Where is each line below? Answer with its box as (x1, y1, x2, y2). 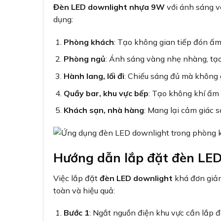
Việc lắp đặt (53, 173, 100, 183)
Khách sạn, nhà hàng (63, 105, 144, 115)
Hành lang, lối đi (63, 71, 124, 81)
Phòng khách (63, 37, 114, 47)
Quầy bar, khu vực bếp (63, 88, 148, 98)
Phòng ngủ (63, 54, 106, 64)
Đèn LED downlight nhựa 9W (53, 2, 165, 12)
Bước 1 (63, 208, 89, 218)
